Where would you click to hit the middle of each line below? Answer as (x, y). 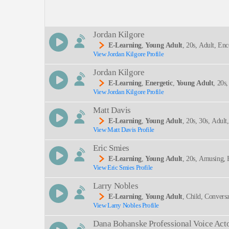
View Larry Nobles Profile (126, 205)
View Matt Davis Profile (124, 129)
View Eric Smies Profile (123, 167)
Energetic (159, 83)
